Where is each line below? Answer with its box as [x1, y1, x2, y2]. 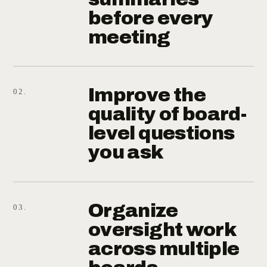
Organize [88, 200, 178, 221]
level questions [88, 123, 235, 144]
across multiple [88, 238, 240, 259]
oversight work [88, 219, 236, 240]
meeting [88, 26, 170, 48]
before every [88, 7, 213, 29]
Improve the [88, 85, 206, 105]
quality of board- [88, 104, 247, 125]
